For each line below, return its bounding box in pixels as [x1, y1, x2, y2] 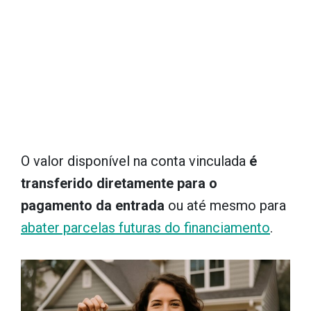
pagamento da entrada [21, 197, 165, 214]
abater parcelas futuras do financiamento [21, 219, 270, 236]
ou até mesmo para [165, 197, 286, 214]
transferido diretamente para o [21, 175, 217, 192]
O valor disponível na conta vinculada [21, 153, 249, 169]
